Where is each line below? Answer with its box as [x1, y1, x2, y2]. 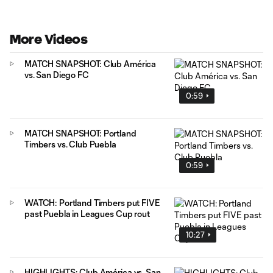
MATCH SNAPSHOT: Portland [24, 127, 136, 138]
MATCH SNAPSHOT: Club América [24, 58, 157, 69]
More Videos [10, 32, 88, 46]
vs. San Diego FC [24, 69, 89, 80]
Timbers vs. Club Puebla [24, 138, 116, 149]
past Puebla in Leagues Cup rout [24, 208, 150, 219]
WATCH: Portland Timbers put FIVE [24, 197, 160, 208]
